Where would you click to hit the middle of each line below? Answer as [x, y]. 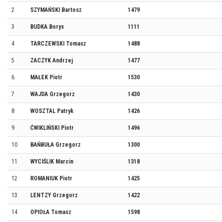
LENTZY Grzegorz [54, 195]
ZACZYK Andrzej [52, 60]
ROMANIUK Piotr [51, 178]
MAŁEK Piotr [46, 77]
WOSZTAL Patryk [52, 111]
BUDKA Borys [47, 27]
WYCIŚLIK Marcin [52, 162]
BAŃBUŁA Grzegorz [55, 145]
